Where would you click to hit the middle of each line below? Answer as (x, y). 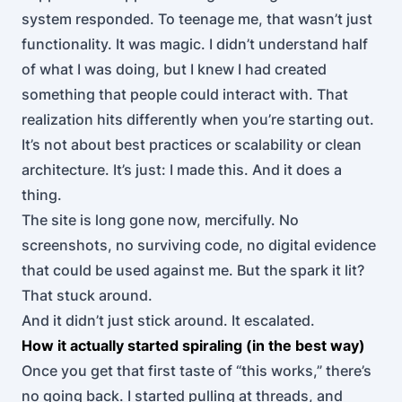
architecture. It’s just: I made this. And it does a (182, 170)
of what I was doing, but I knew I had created (174, 69)
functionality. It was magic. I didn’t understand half (195, 44)
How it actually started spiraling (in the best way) (193, 345)
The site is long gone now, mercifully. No (160, 220)
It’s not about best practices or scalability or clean (192, 144)
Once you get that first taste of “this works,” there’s (197, 371)
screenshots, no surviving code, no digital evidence (199, 245)
